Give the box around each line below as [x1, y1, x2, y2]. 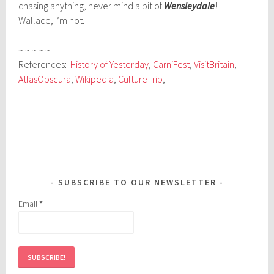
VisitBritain [194, 57, 235, 70]
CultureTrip [118, 72, 163, 85]
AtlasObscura [18, 72, 72, 85]
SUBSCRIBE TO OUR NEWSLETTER [57, 176, 217, 188]
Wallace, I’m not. [18, 13, 85, 26]
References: [18, 57, 71, 70]
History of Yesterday [70, 57, 149, 70]
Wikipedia [75, 72, 114, 85]
